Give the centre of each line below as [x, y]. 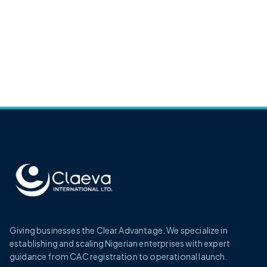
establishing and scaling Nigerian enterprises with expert [120, 243]
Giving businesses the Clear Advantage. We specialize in [119, 230]
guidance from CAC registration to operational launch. [119, 256]
